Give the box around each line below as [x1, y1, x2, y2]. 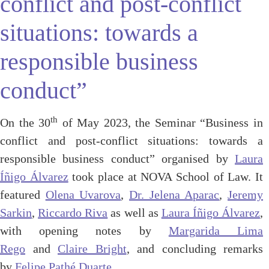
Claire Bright [58, 242, 127, 255]
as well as [107, 206, 162, 219]
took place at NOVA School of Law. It [68, 170, 264, 183]
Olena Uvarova [45, 188, 121, 201]
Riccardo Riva [38, 206, 108, 219]
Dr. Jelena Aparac [129, 188, 220, 201]
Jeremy [228, 188, 264, 201]
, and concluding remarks [126, 242, 263, 255]
